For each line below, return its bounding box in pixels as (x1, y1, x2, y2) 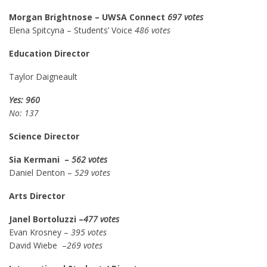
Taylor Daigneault (9, 71, 77, 82)
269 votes (67, 240, 105, 251)
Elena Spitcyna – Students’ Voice (9, 24, 135, 36)
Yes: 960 (9, 94, 40, 105)
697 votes (167, 11, 203, 23)
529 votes (74, 167, 113, 178)
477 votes (83, 213, 119, 225)
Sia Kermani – (9, 154, 72, 165)
